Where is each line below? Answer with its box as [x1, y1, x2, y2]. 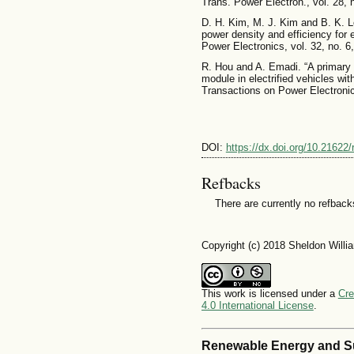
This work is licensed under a [201, 288, 338, 300]
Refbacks [201, 171, 261, 194]
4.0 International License [201, 299, 314, 312]
